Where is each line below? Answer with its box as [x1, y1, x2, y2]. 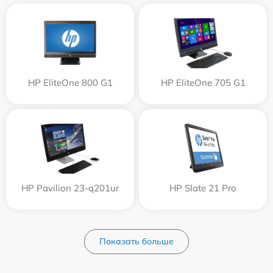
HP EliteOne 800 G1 [27, 76, 113, 88]
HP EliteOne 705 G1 [160, 76, 246, 88]
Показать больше [99, 235, 174, 247]
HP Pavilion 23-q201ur [21, 182, 119, 194]
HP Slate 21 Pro [169, 182, 236, 194]
